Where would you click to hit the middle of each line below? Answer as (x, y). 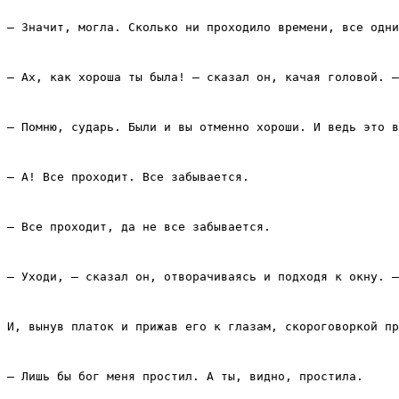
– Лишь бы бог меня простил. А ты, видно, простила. (185, 377)
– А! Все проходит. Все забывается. (128, 177)
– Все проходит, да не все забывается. (139, 227)
